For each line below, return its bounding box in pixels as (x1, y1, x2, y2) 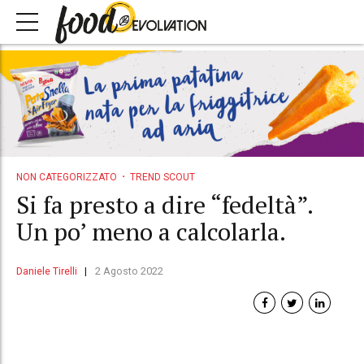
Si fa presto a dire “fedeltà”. (16, 188, 313, 222)
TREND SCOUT (129, 171, 195, 183)
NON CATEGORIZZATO (16, 171, 117, 183)
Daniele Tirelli (16, 265, 77, 278)
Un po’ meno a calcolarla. (16, 215, 286, 249)
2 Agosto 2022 (94, 265, 163, 278)
